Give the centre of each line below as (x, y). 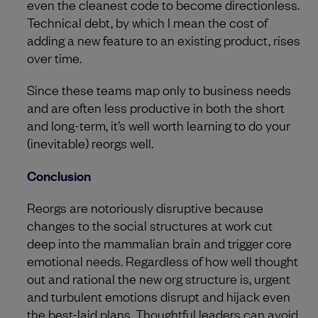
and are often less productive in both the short (156, 107)
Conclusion (59, 175)
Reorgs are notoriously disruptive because (145, 207)
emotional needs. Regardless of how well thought (163, 260)
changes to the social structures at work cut (150, 225)
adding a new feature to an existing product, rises (164, 39)
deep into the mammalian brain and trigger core (159, 242)
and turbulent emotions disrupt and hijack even (159, 296)
